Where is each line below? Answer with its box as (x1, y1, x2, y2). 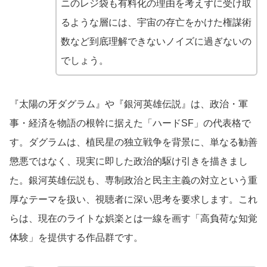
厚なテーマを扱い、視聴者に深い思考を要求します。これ (10, 194, 257, 204)
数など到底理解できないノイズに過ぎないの (60, 36, 252, 46)
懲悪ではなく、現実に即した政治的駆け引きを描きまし (10, 156, 248, 166)
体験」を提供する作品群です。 (10, 232, 143, 243)
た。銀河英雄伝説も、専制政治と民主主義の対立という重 (10, 175, 257, 185)
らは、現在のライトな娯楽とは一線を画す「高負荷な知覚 (10, 213, 257, 223)
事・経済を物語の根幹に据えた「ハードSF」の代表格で (10, 117, 251, 128)
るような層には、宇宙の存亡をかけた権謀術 (60, 17, 252, 27)
